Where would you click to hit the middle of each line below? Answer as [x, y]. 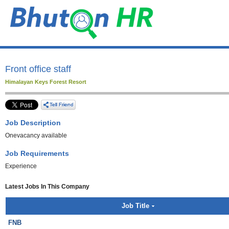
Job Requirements [37, 153]
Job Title [135, 206]
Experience [21, 166]
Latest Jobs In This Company [47, 187]
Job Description [33, 123]
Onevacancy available [36, 135]
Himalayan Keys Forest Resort [46, 82]
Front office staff [38, 69]
